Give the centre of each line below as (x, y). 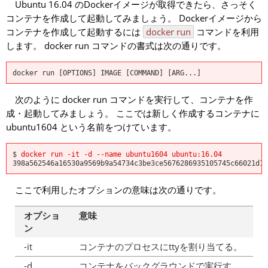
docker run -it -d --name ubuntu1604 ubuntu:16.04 (121, 154)
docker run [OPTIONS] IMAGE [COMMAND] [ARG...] (107, 73)
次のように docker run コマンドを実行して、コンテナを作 (130, 99)
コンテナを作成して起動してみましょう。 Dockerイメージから (134, 18)
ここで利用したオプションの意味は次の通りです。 (114, 190)
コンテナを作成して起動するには (74, 32)
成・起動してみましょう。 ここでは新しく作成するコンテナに (133, 113)
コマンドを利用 (226, 32)
